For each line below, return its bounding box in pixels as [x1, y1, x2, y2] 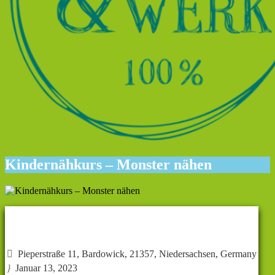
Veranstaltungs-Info [82, 219, 182, 233]
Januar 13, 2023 [10, 262, 77, 273]
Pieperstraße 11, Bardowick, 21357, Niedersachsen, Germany [13, 248, 257, 259]
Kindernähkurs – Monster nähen [5, 156, 212, 172]
